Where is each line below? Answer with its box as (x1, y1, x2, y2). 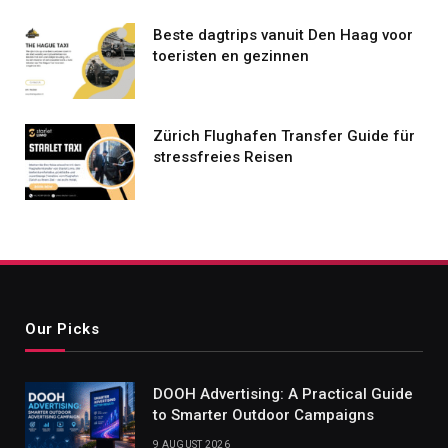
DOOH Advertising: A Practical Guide (153, 384, 413, 403)
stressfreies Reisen (153, 147, 293, 166)
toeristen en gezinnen (153, 46, 309, 65)
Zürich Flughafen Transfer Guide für (153, 126, 415, 145)
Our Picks (25, 319, 100, 338)
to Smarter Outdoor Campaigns (153, 405, 374, 424)
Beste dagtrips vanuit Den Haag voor (153, 25, 413, 44)
